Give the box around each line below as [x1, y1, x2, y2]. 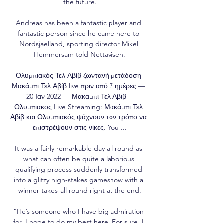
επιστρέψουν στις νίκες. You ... [32, 122, 127, 132]
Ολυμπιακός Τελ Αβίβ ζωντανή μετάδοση [16, 70, 141, 80]
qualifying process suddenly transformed [15, 164, 142, 174]
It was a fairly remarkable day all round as [15, 143, 142, 153]
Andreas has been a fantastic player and [16, 18, 141, 27]
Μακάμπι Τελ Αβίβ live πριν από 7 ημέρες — [12, 81, 145, 90]
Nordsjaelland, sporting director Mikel [19, 39, 138, 48]
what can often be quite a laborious [23, 154, 134, 163]
